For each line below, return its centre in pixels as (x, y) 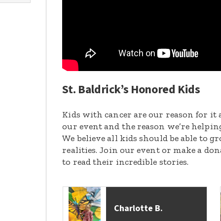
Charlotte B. (139, 209)
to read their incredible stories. (126, 162)
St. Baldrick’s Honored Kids (131, 90)
